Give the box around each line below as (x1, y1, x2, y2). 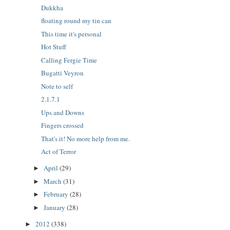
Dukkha (41, 3, 64, 12)
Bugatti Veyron (41, 68, 84, 78)
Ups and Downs (41, 107, 85, 117)
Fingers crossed (41, 121, 84, 130)
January (43, 202, 67, 212)
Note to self (41, 81, 73, 91)
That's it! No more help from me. (41, 133, 130, 143)
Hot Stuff (41, 42, 67, 52)
